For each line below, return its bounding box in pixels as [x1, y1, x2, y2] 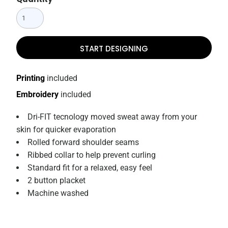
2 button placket [27, 176, 86, 186]
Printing [16, 73, 45, 83]
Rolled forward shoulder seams [27, 137, 139, 148]
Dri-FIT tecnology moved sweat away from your [27, 112, 197, 122]
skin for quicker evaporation [16, 125, 117, 135]
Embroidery [16, 90, 59, 100]
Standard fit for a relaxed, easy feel [27, 163, 153, 173]
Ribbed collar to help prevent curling [27, 150, 156, 160]
